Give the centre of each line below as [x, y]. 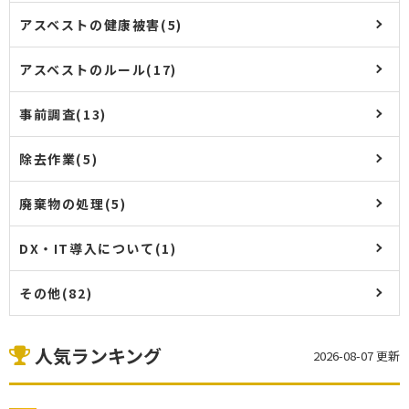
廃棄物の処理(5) [73, 204]
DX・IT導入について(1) [98, 248]
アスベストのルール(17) [98, 69]
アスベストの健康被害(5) [101, 25]
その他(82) [56, 293]
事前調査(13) [63, 114]
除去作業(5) [59, 159]
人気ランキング [96, 356]
